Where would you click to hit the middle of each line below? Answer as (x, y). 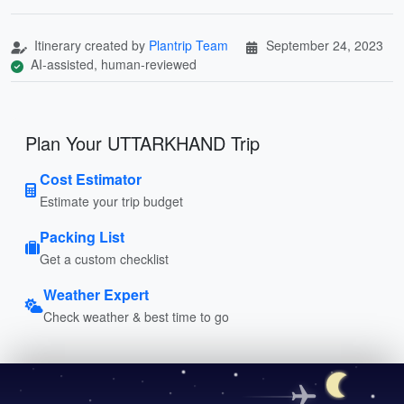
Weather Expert (96, 294)
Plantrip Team (188, 45)
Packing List (82, 236)
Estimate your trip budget (111, 201)
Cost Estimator (91, 179)
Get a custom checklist (104, 258)
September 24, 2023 (325, 45)
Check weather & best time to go (136, 316)
